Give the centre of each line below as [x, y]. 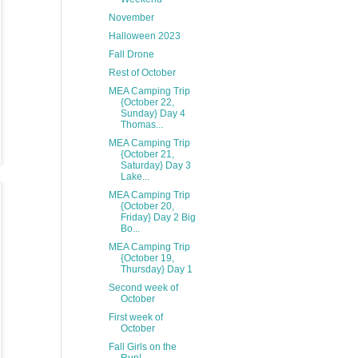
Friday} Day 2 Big [158, 217]
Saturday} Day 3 [155, 165]
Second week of [143, 288]
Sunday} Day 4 [153, 113]
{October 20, [147, 206]
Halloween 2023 [144, 36]
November [131, 18]
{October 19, [147, 258]
